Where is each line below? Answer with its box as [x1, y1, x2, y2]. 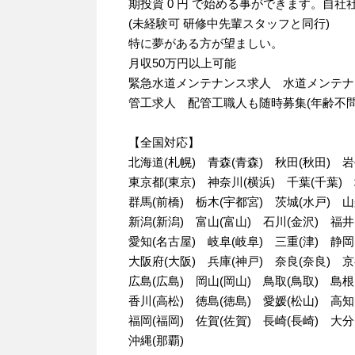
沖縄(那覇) [128, 334, 184, 347]
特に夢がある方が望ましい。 [128, 36, 283, 50]
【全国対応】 [128, 136, 200, 149]
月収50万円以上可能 [128, 56, 236, 70]
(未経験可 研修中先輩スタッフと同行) [128, 17, 330, 30]
